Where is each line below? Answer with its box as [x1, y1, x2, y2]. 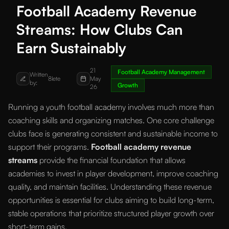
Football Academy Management [118, 68, 205, 76]
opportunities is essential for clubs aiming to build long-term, [8, 195, 214, 205]
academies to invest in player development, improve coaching [8, 168, 218, 179]
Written [30, 71, 48, 79]
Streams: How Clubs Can [16, 20, 182, 39]
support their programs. [8, 142, 91, 152]
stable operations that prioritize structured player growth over [8, 208, 214, 219]
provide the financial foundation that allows [37, 155, 186, 166]
